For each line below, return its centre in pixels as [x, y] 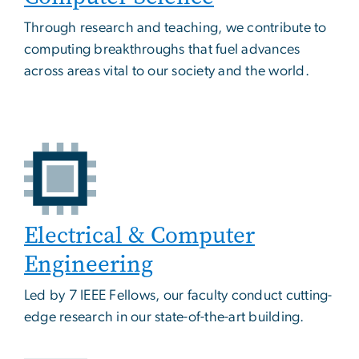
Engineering [89, 264]
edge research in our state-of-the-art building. [164, 318]
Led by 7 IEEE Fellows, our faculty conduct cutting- [178, 296]
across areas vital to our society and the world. [167, 72]
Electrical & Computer [139, 236]
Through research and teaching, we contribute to [175, 28]
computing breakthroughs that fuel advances [162, 50]
